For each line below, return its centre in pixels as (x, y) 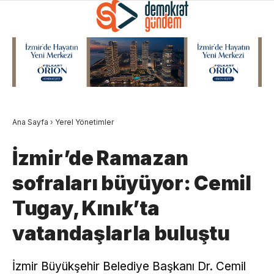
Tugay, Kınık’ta (86, 208)
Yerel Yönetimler (84, 122)
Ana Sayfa (30, 122)
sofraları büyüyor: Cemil (132, 183)
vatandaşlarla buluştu (121, 233)
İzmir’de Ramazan (101, 158)
